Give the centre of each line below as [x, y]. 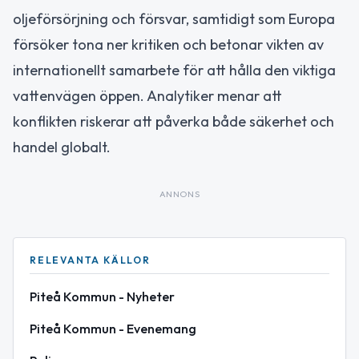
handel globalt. [62, 147]
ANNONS [179, 194]
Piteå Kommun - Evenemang [113, 329]
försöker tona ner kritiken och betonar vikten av [168, 44]
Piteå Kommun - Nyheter [102, 296]
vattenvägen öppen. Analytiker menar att [147, 96]
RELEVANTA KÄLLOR [90, 260]
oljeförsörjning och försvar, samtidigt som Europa [174, 19]
